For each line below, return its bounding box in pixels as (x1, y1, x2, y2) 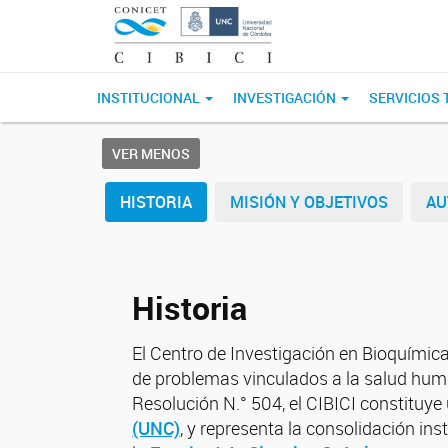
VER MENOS (112, 144, 190, 163)
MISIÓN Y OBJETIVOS (230, 191, 388, 213)
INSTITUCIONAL (97, 88, 203, 107)
